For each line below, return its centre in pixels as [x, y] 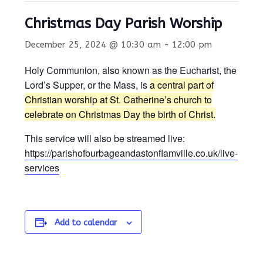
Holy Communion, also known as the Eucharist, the [131, 70]
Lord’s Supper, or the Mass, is [87, 85]
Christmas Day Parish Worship [123, 23]
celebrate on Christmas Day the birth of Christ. [120, 114]
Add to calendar [85, 223]
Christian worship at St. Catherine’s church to [118, 100]
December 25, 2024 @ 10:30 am [93, 45]
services [42, 168]
